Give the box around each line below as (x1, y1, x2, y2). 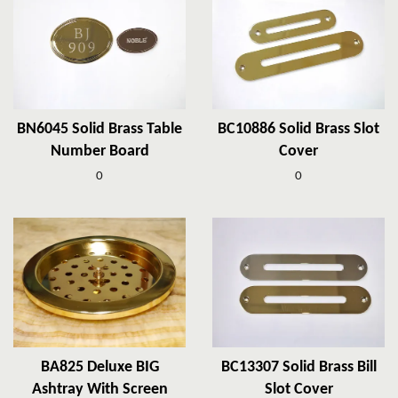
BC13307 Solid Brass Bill (220, 359, 377, 377)
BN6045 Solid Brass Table (17, 121, 182, 139)
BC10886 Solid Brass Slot (218, 121, 379, 139)
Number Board (50, 143, 149, 161)
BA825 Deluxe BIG (40, 359, 159, 377)
